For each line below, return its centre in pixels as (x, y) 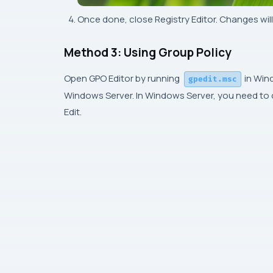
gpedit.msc (213, 79)
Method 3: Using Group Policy (148, 52)
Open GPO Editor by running (122, 78)
